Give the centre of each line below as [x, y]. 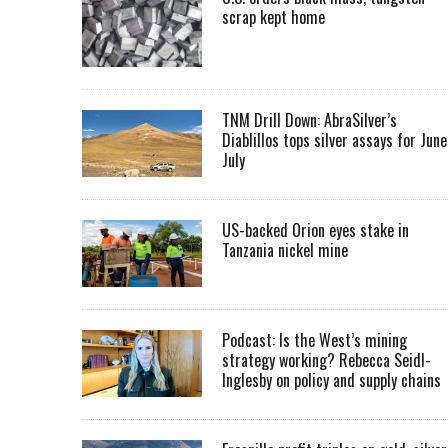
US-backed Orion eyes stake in [315, 230]
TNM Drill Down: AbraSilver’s [309, 120]
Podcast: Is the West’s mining [314, 340]
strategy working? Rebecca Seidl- [326, 360]
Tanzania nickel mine [285, 250]
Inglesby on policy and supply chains [331, 380]
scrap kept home [273, 17]
